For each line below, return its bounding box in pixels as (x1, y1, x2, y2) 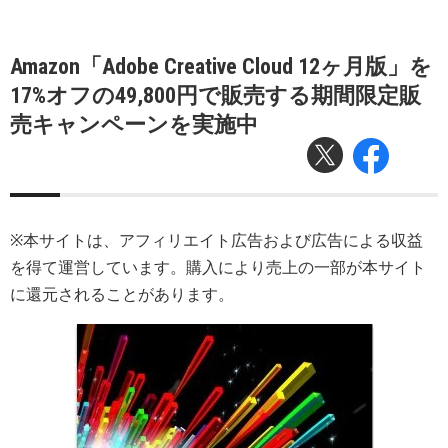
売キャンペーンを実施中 (10, 112, 258, 137)
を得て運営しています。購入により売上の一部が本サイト (10, 258, 426, 277)
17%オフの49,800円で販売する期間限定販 (10, 83, 421, 108)
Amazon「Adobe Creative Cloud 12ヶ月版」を (10, 54, 432, 79)
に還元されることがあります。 (10, 285, 234, 304)
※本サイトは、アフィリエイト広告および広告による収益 (10, 231, 423, 250)
